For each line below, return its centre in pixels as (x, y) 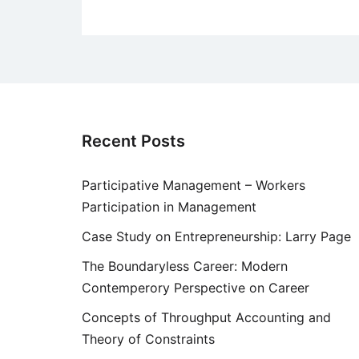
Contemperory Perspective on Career (196, 288)
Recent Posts (133, 141)
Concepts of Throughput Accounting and (206, 318)
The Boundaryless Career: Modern (185, 266)
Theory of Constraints (148, 339)
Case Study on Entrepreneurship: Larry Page (216, 237)
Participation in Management (169, 207)
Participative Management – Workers (194, 186)
